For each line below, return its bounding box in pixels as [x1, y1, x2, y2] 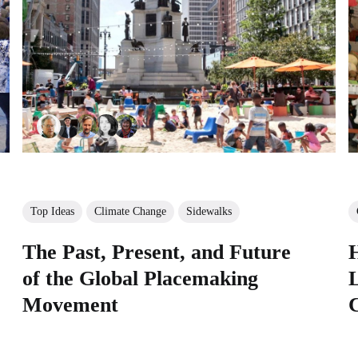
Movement [22, 292, 118, 316]
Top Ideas [30, 205, 74, 217]
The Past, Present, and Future [22, 240, 291, 264]
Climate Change [93, 205, 166, 217]
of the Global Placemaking [22, 266, 258, 290]
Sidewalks [185, 205, 232, 217]
